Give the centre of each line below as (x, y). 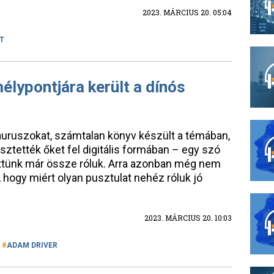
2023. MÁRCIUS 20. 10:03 (188, 218)
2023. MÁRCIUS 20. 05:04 (187, 12)
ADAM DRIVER (32, 245)
